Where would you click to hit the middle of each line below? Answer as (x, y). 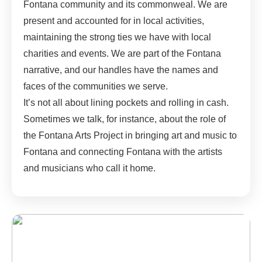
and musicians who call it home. (89, 168)
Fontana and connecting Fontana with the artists (123, 151)
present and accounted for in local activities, (114, 20)
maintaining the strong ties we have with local (117, 37)
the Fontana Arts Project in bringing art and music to (130, 135)
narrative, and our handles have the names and (121, 70)
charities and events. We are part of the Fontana (122, 53)
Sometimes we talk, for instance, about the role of (125, 119)
